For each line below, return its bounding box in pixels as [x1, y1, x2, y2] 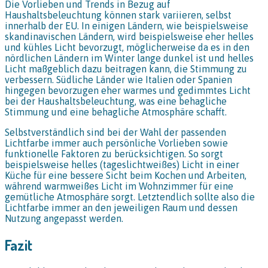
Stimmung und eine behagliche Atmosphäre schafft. [5, 106, 227, 118]
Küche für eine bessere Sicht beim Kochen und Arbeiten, [5, 170, 246, 181]
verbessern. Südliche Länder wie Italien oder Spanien [5, 74, 232, 86]
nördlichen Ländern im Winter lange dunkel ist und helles [5, 53, 254, 64]
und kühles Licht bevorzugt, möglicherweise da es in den [5, 42, 249, 53]
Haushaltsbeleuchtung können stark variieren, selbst [5, 10, 232, 21]
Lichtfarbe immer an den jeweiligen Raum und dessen [5, 202, 237, 214]
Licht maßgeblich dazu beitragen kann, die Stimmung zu [5, 63, 247, 75]
